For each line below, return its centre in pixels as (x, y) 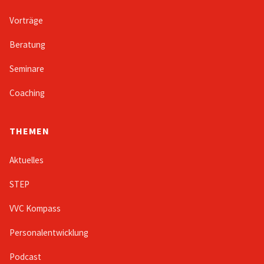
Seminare (27, 69)
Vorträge (26, 21)
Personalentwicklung (49, 233)
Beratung (27, 45)
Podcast (25, 257)
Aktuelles (27, 160)
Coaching (27, 93)
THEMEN (29, 131)
